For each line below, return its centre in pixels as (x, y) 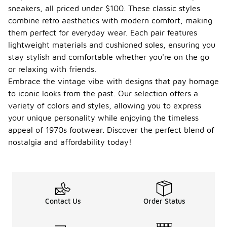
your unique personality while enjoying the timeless (103, 118)
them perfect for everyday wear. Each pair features (103, 33)
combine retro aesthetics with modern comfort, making (110, 21)
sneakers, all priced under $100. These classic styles (104, 8)
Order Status (164, 201)
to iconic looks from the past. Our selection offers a (103, 93)
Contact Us (63, 201)
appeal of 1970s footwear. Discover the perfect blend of (111, 130)
